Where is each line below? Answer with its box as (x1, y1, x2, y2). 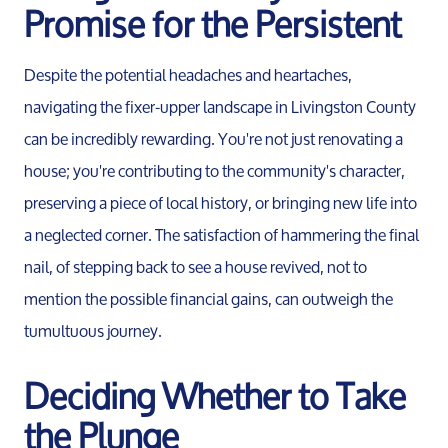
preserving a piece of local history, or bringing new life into (24, 186, 417, 220)
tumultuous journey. (24, 314, 162, 348)
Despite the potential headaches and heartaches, (24, 58, 352, 92)
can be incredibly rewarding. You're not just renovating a (24, 122, 403, 156)
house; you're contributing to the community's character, (24, 154, 405, 188)
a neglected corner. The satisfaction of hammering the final (24, 218, 419, 252)
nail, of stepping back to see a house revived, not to (24, 250, 367, 284)
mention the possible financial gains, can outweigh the (24, 282, 393, 316)
